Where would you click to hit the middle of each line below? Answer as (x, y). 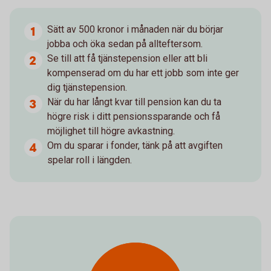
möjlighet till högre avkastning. (111, 131)
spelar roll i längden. (90, 160)
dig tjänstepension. (87, 87)
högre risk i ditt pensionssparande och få (134, 116)
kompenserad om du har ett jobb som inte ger (143, 73)
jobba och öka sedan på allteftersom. (125, 44)
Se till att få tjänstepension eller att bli (127, 58)
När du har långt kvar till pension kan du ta (134, 102)
